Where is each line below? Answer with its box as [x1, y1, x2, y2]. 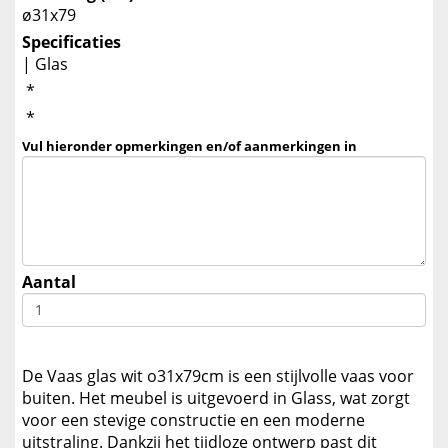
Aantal [22, 271, 76, 293]
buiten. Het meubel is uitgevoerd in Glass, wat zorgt [22, 387, 410, 410]
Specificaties [22, 31, 121, 53]
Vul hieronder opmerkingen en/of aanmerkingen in [22, 137, 357, 155]
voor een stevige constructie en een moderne [22, 409, 365, 432]
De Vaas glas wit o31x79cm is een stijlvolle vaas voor [22, 365, 414, 388]
